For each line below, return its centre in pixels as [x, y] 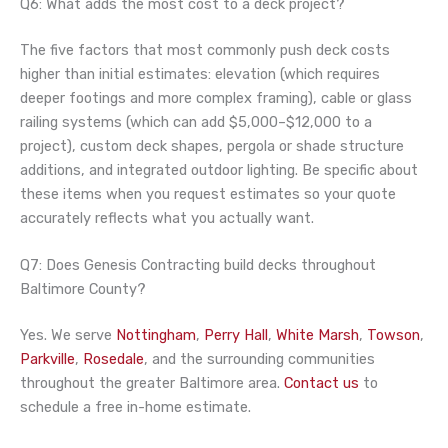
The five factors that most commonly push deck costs [205, 49]
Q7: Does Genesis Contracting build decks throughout [198, 264]
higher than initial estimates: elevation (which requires [200, 73]
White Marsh [317, 334]
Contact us [321, 382]
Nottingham [156, 334]
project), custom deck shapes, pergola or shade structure [212, 145]
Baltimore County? [83, 288]
